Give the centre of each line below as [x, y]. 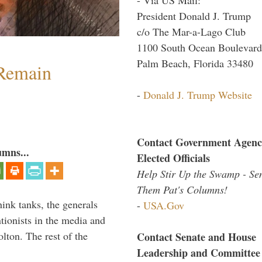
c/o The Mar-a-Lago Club [191, 31]
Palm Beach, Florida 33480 [195, 63]
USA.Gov [164, 205]
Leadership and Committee [199, 252]
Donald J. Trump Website [198, 94]
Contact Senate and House [196, 237]
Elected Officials [173, 158]
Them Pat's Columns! [182, 189]
